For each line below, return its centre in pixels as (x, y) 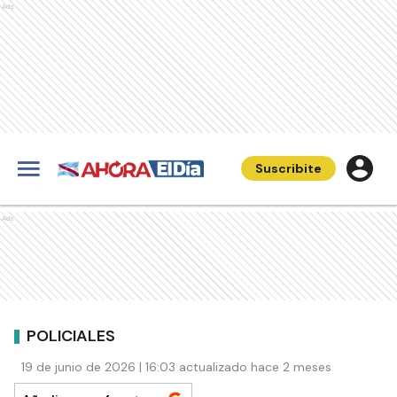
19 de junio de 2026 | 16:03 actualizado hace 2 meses (176, 367)
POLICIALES (71, 335)
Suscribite (288, 168)
